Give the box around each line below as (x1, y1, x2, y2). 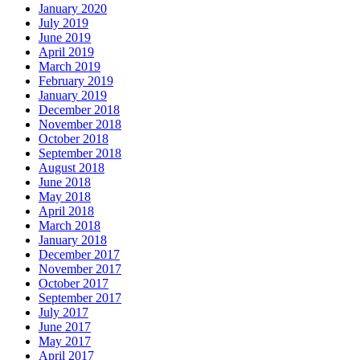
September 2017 (39, 290, 121, 305)
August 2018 (39, 160, 104, 174)
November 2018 (39, 117, 121, 131)
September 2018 (39, 145, 121, 160)
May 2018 (39, 189, 91, 203)
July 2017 (39, 305, 88, 319)
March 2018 (39, 218, 100, 232)
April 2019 (39, 44, 94, 59)
